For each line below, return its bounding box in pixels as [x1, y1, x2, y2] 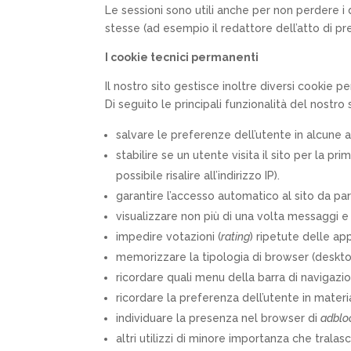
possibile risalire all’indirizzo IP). [116, 168, 280, 182]
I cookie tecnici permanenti [105, 50, 259, 63]
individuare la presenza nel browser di [116, 311, 321, 324]
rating [221, 230, 251, 243]
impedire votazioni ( [116, 230, 222, 243]
